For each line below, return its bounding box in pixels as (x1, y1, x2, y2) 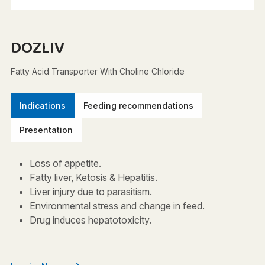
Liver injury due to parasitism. (29, 186, 152, 198)
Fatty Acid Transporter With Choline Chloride (10, 66, 185, 76)
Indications (19, 101, 66, 111)
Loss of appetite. (29, 157, 101, 169)
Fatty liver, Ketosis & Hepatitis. (29, 172, 157, 183)
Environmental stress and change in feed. (29, 200, 205, 212)
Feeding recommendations (83, 101, 193, 111)
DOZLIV (10, 34, 64, 63)
